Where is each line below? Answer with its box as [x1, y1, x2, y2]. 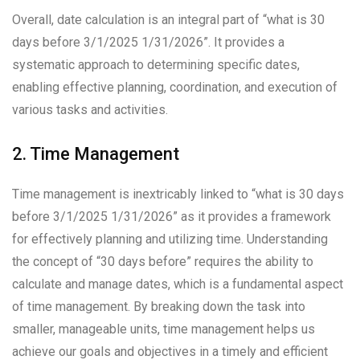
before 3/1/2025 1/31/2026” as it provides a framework [12, 209, 331, 225]
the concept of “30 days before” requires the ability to [12, 254, 313, 270]
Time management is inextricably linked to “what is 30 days [12, 186, 344, 202]
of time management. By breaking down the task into [12, 299, 305, 315]
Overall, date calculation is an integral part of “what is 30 [12, 12, 325, 28]
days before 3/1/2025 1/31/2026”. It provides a [12, 35, 284, 51]
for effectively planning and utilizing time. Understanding [12, 231, 328, 247]
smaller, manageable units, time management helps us [12, 321, 315, 337]
